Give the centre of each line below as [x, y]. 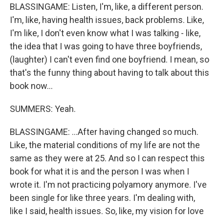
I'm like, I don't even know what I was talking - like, [105, 33]
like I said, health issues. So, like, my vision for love [107, 211]
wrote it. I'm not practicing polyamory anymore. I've [108, 185]
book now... [31, 86]
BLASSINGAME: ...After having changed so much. [104, 132]
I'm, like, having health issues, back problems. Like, [107, 20]
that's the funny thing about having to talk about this [109, 73]
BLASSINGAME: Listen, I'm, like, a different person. [107, 7]
